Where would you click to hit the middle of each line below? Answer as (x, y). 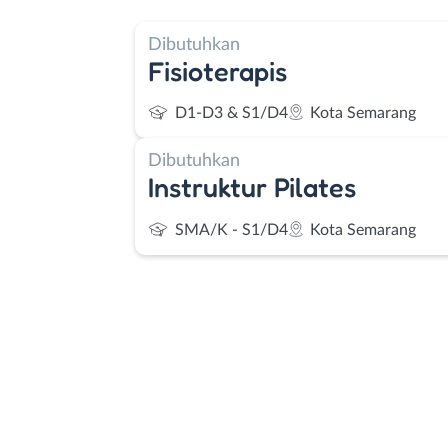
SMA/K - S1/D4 (231, 229)
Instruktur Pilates (252, 187)
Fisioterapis (217, 70)
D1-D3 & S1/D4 (231, 113)
